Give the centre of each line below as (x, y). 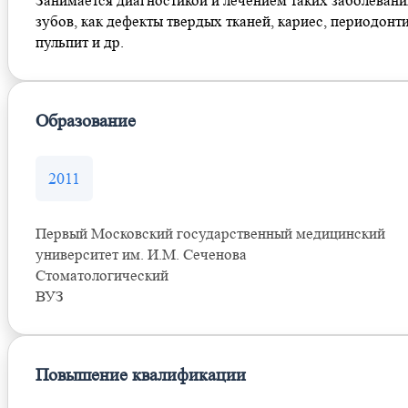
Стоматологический (102, 275)
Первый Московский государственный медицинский (210, 234)
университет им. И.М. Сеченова (141, 255)
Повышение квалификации (141, 375)
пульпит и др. (80, 42)
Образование (86, 121)
